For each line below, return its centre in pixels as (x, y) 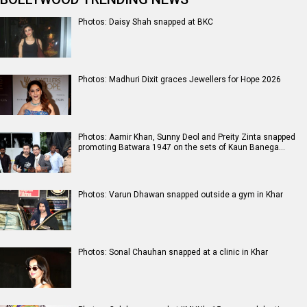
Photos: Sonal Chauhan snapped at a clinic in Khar (173, 252)
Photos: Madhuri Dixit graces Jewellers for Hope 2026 (180, 79)
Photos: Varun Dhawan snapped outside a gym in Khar (181, 194)
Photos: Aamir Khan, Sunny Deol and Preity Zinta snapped (187, 137)
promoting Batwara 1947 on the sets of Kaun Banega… (182, 147)
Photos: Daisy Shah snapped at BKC (146, 22)
